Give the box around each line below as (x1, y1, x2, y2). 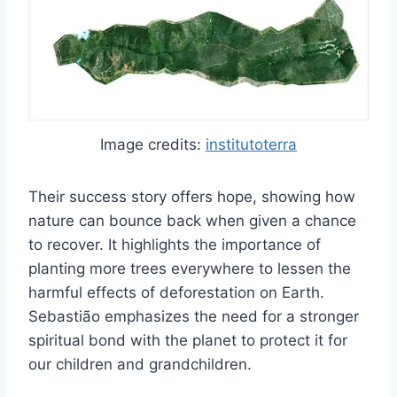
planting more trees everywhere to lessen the (28, 259, 351, 277)
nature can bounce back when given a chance (28, 211, 356, 230)
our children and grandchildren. (28, 354, 252, 373)
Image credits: (100, 135, 206, 153)
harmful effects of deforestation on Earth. (28, 283, 324, 301)
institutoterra (206, 135, 297, 153)
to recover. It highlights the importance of (28, 235, 321, 253)
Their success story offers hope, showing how (28, 187, 355, 206)
